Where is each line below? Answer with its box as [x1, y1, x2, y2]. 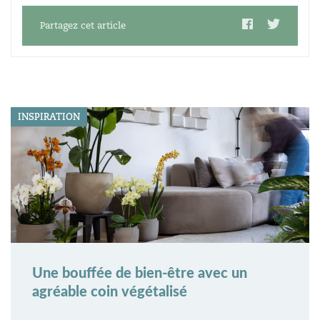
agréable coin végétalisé [32, 285, 187, 300]
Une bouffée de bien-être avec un [32, 266, 247, 281]
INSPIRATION [18, 111, 80, 124]
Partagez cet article [40, 19, 126, 32]
